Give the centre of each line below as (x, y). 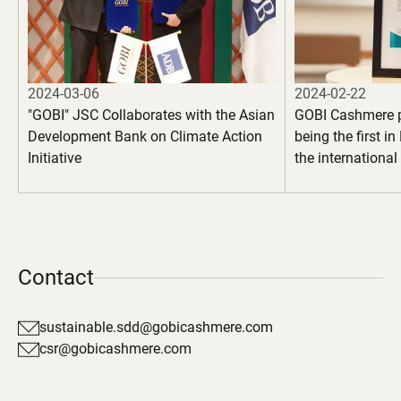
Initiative (55, 158)
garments (324, 201)
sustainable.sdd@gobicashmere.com (156, 327)
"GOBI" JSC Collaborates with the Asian (151, 115)
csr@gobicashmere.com (115, 349)
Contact (56, 277)
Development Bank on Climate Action (145, 137)
